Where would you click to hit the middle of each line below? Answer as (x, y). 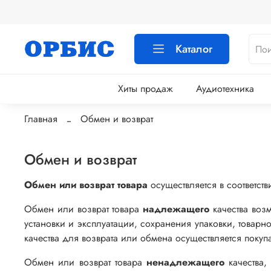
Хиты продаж (145, 89)
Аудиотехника (225, 89)
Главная (41, 119)
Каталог (194, 49)
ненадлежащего (188, 262)
